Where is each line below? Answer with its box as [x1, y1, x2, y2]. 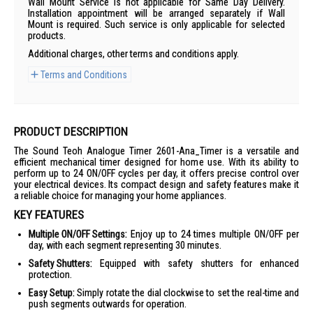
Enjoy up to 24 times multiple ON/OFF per [127, 228, 299, 240]
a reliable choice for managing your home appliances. [14, 190, 226, 201]
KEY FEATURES [14, 208, 84, 221]
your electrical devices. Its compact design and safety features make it [14, 179, 299, 190]
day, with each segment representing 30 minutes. [29, 240, 221, 251]
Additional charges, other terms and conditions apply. [28, 48, 239, 59]
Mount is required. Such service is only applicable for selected [28, 19, 285, 30]
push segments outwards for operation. [29, 298, 187, 310]
